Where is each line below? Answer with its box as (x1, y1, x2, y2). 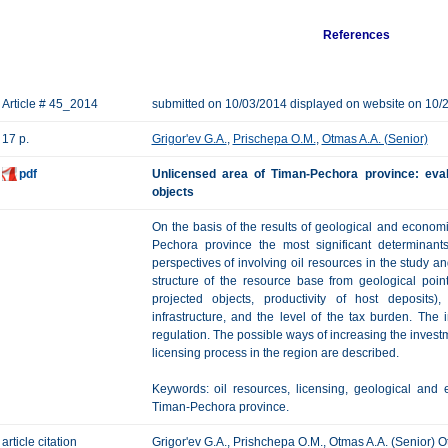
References (323, 28, 391, 42)
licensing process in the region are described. (151, 346, 399, 360)
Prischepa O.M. (232, 132, 316, 146)
